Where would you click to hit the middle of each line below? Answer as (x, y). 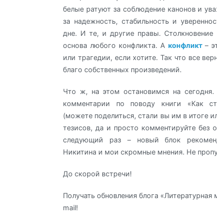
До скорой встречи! (97, 174)
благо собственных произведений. (122, 69)
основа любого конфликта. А (116, 45)
